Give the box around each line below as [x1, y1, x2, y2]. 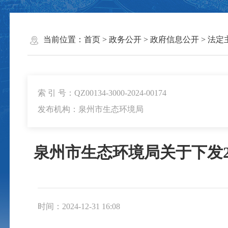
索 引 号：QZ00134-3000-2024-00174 [37, 89, 166, 97]
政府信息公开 [150, 35, 199, 44]
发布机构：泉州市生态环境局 [37, 105, 144, 113]
